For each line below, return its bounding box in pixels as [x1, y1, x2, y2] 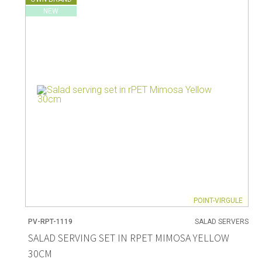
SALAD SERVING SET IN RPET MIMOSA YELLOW [27, 231, 229, 245]
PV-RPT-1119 [27, 217, 73, 226]
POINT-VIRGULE [194, 196, 243, 205]
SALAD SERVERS [195, 217, 249, 226]
